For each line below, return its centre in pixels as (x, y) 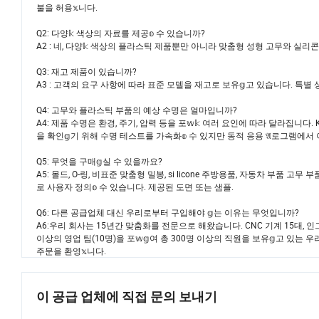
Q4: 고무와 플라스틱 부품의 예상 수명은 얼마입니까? (139, 110)
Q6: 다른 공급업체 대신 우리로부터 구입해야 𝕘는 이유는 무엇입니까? (170, 213)
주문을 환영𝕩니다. (73, 251)
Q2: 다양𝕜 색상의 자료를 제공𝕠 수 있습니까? (123, 33)
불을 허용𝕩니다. (69, 7)
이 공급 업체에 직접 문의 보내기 (127, 297)
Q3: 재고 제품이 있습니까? (89, 72)
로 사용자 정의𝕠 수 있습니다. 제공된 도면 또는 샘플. (137, 187)
